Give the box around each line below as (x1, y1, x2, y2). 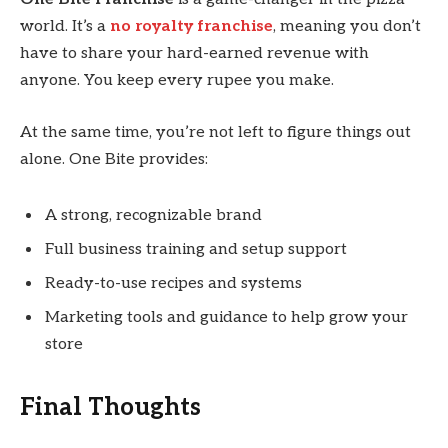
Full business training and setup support (45, 239, 347, 259)
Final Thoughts (20, 392, 201, 422)
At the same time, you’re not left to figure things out (20, 122, 411, 142)
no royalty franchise (110, 17, 273, 37)
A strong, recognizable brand (45, 205, 262, 225)
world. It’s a (20, 17, 110, 37)
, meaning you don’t (273, 17, 421, 37)
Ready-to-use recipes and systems (45, 273, 302, 293)
